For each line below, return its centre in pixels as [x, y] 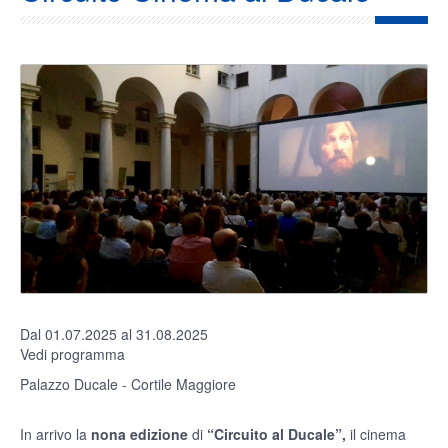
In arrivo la [55, 434]
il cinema [376, 434]
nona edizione [139, 434]
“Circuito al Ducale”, [276, 434]
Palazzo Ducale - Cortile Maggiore [128, 384]
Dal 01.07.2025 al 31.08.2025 [114, 334]
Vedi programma [74, 354]
